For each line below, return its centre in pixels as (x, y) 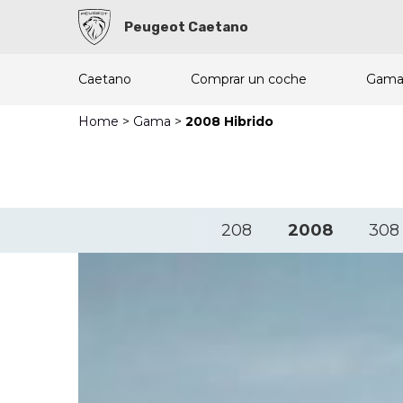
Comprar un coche (249, 79)
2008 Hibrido (229, 121)
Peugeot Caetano (187, 27)
